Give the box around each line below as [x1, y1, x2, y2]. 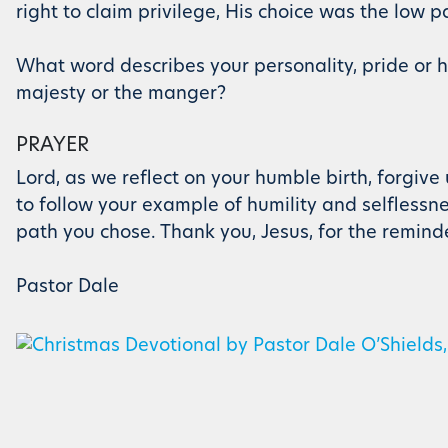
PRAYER [16, 136, 89, 156]
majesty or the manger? [16, 85, 226, 104]
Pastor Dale [16, 278, 119, 297]
